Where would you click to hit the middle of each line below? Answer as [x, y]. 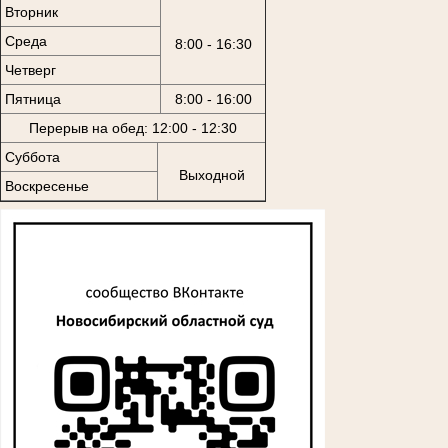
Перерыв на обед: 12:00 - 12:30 [133, 127]
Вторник [31, 11]
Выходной [211, 174]
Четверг [30, 69]
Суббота [32, 156]
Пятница [32, 98]
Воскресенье [46, 185]
